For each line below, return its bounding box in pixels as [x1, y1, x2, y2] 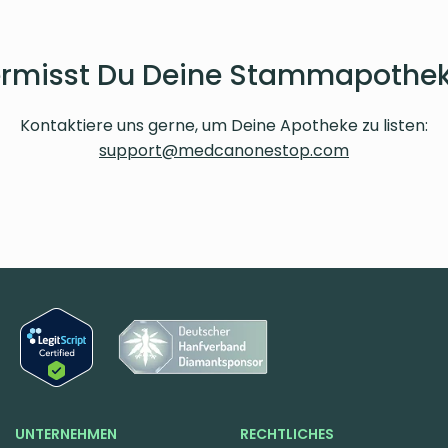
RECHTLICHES [240, 423, 335, 444]
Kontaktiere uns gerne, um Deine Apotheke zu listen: [20, 113, 428, 137]
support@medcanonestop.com [99, 138, 349, 162]
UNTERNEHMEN [14, 423, 117, 444]
